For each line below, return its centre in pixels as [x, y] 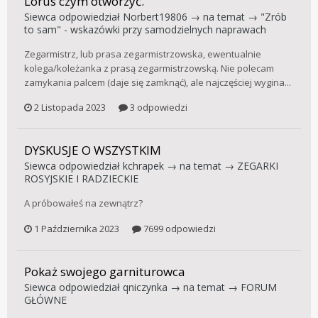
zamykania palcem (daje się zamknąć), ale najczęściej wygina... [158, 82]
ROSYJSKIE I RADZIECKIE [81, 179]
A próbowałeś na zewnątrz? [83, 203]
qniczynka [145, 287]
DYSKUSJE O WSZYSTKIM [93, 150]
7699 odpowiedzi [179, 228]
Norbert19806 [155, 16]
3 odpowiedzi [158, 108]
